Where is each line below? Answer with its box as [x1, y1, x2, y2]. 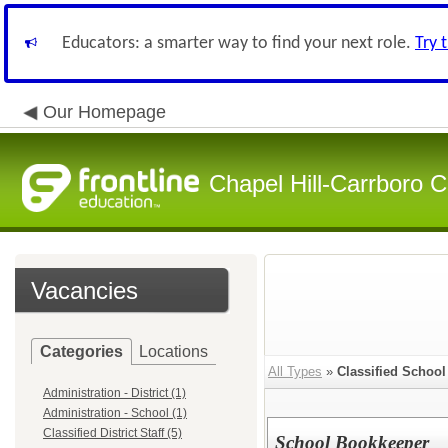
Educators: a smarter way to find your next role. [62, 34, 415, 53]
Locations [139, 343, 208, 360]
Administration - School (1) [43, 406, 187, 420]
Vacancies [31, 277, 138, 304]
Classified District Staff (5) [43, 426, 182, 440]
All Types [268, 364, 322, 379]
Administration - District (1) [43, 386, 186, 400]
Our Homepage [43, 102, 166, 122]
